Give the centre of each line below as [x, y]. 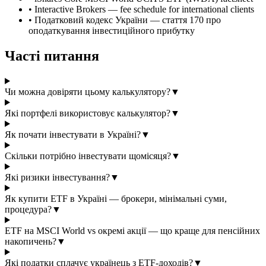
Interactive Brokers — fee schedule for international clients [144, 9]
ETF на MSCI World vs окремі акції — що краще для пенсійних [132, 230]
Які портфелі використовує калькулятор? [88, 113]
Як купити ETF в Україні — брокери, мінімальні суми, [116, 198]
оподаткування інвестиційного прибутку [112, 30]
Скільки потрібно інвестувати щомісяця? [88, 156]
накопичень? [31, 241]
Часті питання [52, 56]
